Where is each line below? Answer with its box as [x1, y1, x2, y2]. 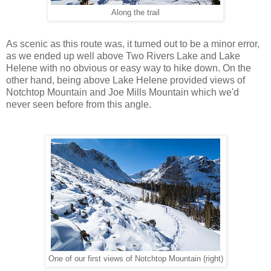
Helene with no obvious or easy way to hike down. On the [6, 62, 251, 73]
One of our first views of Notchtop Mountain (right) [48, 254, 223, 263]
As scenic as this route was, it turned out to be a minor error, [6, 38, 260, 49]
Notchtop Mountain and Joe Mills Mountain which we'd [6, 87, 239, 97]
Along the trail [111, 8, 160, 17]
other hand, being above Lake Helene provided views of [6, 74, 245, 85]
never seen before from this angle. [6, 99, 151, 109]
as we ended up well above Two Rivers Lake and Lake [6, 50, 240, 61]
